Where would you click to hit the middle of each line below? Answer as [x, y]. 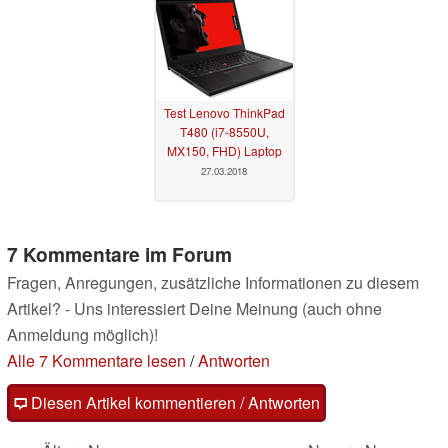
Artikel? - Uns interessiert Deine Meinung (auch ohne [194, 308]
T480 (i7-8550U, [224, 132]
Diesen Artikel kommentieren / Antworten [173, 402]
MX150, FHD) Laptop [224, 151]
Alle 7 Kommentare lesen [96, 360]
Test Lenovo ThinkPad [224, 113]
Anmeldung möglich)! [82, 334]
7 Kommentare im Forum [119, 253]
